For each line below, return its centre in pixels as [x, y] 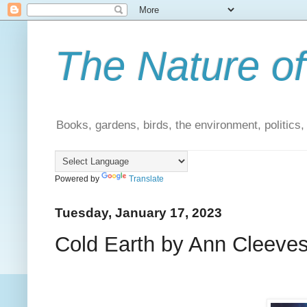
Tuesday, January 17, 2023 [138, 213]
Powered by [78, 179]
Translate [146, 179]
